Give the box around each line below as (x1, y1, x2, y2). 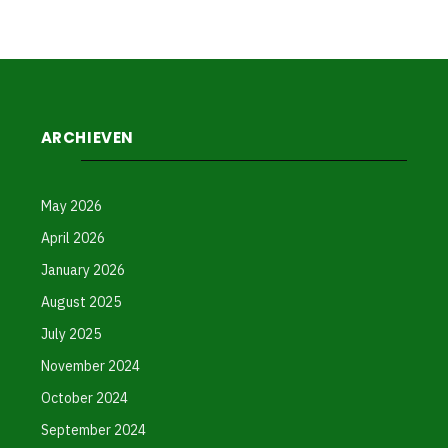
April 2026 (40, 229, 105, 247)
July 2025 (40, 325, 101, 343)
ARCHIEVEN (40, 127, 135, 148)
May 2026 (40, 197, 102, 215)
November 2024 (40, 357, 140, 375)
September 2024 (40, 421, 146, 439)
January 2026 (40, 261, 125, 279)
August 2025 (40, 293, 121, 311)
